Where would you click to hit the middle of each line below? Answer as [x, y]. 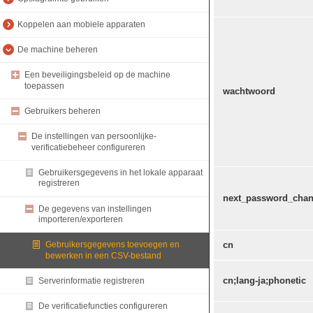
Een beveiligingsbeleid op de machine [97, 75]
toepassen [44, 86]
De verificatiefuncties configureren [103, 306]
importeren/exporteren [81, 220]
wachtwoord [249, 91]
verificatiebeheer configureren [88, 147]
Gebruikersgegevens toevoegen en [112, 245]
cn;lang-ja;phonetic [264, 281]
